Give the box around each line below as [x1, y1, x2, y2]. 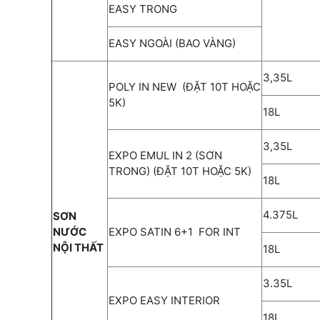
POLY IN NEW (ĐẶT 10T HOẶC [109, 79, 261, 94]
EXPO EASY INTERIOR [109, 293, 220, 307]
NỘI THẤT [53, 240, 104, 254]
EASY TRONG [109, 1, 177, 16]
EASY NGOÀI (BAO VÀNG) [109, 36, 236, 50]
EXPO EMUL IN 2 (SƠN [109, 148, 222, 162]
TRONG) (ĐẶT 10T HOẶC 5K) [109, 164, 251, 178]
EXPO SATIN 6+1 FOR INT [109, 224, 241, 239]
